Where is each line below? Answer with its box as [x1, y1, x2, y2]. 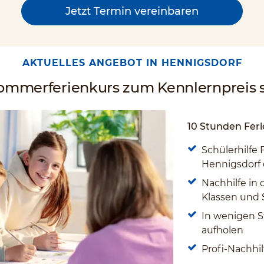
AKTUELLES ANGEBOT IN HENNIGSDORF [22, 57, 242, 68]
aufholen [202, 225, 243, 236]
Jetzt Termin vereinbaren [65, 5, 199, 18]
